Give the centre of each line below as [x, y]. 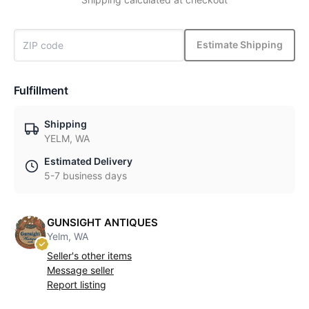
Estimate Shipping [240, 45]
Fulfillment [41, 90]
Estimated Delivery [88, 161]
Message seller [80, 270]
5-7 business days [86, 175]
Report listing [77, 284]
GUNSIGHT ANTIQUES [102, 222]
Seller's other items [89, 255]
